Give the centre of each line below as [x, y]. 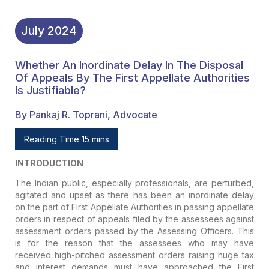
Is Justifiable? [50, 90]
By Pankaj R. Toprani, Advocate [86, 114]
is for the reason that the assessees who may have [134, 243]
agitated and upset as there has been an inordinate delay [134, 195]
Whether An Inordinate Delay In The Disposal [129, 65]
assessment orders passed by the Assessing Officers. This [134, 231]
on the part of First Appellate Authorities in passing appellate [134, 207]
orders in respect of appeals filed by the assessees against [134, 219]
